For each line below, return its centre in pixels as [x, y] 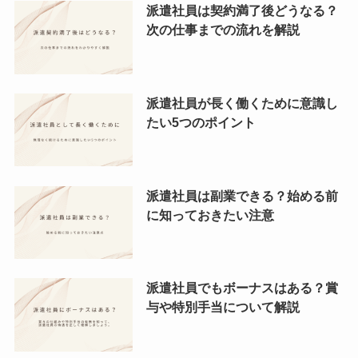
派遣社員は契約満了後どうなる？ [242, 10]
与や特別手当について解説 [223, 307]
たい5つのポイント [201, 122]
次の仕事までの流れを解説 [223, 29]
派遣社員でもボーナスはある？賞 [242, 288]
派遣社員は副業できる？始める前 [242, 195]
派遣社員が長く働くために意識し [242, 103]
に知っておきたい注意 [210, 215]
